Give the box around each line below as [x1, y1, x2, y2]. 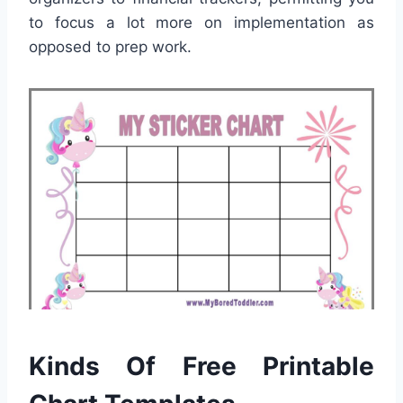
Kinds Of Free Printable [29, 350, 374, 381]
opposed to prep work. [29, 38, 192, 57]
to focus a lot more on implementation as [29, 13, 374, 32]
